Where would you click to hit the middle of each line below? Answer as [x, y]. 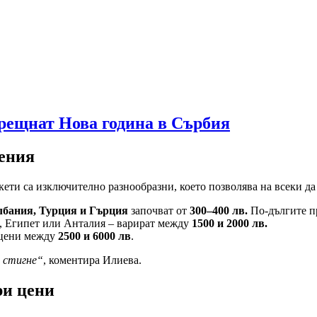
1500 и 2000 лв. [230, 224]
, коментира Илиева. [92, 260]
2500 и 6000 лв [94, 236]
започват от [159, 211]
